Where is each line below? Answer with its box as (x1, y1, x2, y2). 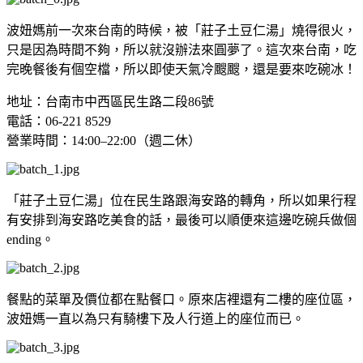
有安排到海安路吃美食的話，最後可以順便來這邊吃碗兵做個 (6, 212, 357, 227)
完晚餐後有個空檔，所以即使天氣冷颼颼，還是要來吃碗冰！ (6, 62, 357, 76)
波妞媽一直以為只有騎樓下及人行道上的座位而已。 (6, 311, 305, 326)
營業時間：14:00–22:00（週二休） (6, 133, 201, 147)
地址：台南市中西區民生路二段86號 (6, 94, 214, 109)
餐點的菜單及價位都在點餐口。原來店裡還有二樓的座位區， (6, 292, 357, 306)
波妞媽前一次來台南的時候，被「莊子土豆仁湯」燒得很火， (6, 23, 357, 37)
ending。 (6, 232, 54, 246)
